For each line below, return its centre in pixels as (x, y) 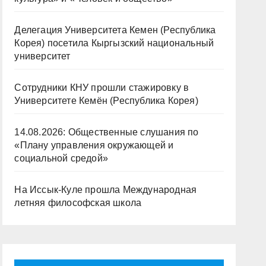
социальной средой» (61, 158)
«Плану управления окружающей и (94, 145)
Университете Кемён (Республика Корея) (106, 101)
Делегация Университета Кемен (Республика (115, 30)
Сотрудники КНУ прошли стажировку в (102, 88)
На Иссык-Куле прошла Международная (106, 190)
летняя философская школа (78, 203)
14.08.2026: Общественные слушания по (107, 132)
